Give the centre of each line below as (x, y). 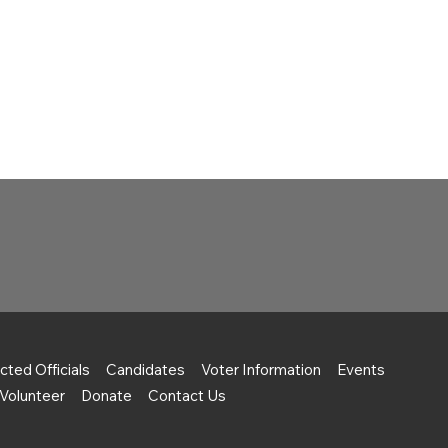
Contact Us (186, 395)
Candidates (145, 369)
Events (361, 369)
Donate (106, 395)
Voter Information (261, 369)
